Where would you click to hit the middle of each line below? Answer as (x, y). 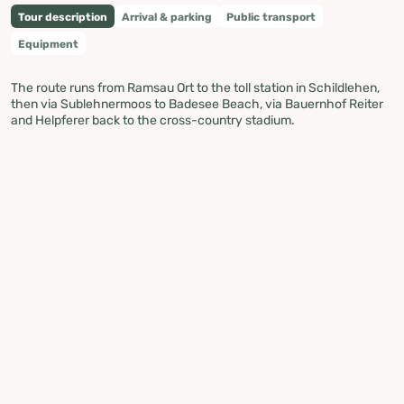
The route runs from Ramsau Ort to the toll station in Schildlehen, (195, 87)
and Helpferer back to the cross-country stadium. (153, 120)
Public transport (271, 17)
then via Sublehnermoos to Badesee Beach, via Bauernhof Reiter (197, 104)
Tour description (63, 17)
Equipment (48, 44)
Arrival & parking (167, 17)
